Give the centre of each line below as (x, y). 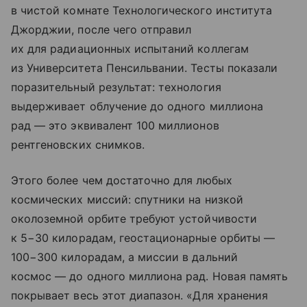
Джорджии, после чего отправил (101, 30)
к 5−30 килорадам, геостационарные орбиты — (143, 238)
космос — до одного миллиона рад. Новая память (150, 277)
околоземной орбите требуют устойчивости (134, 219)
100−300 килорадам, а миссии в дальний (124, 257)
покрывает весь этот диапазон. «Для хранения (140, 296)
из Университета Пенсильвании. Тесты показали (145, 68)
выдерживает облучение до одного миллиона (137, 107)
